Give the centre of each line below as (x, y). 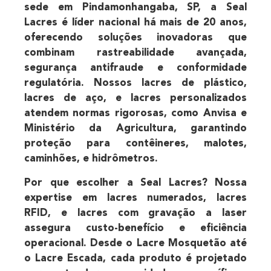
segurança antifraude (84, 68)
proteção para (75, 144)
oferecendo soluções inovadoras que (135, 38)
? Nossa (224, 183)
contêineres (155, 144)
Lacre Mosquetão (181, 243)
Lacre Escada (69, 258)
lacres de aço (64, 99)
